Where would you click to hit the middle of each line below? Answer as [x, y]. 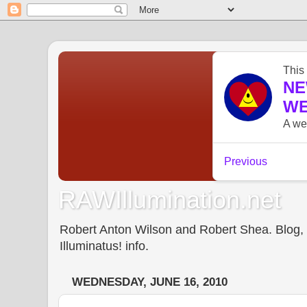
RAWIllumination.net [170, 199]
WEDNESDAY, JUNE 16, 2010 [150, 282]
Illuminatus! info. [104, 246]
